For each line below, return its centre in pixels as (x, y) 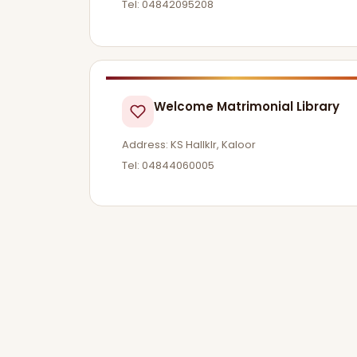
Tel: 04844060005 (168, 165)
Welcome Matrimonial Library (247, 107)
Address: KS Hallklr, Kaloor (189, 145)
